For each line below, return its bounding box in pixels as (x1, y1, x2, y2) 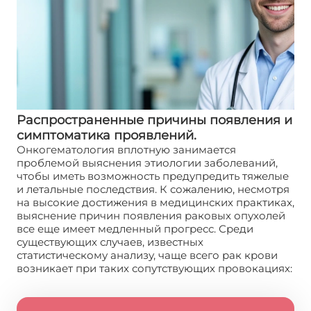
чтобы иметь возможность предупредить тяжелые (17, 169, 289, 183)
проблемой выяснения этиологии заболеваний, (17, 155, 278, 169)
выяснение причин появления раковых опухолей (17, 208, 285, 222)
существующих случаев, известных (17, 235, 203, 249)
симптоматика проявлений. (17, 127, 196, 143)
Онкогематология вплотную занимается (17, 142, 236, 156)
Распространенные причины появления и (17, 112, 292, 128)
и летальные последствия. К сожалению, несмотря (17, 182, 289, 196)
